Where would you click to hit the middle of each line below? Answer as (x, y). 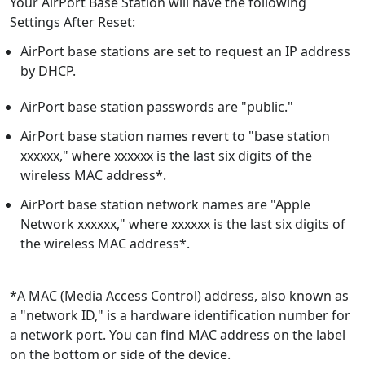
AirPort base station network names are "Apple (165, 205)
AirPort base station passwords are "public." (156, 107)
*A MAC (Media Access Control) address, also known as (179, 296)
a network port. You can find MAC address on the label (178, 335)
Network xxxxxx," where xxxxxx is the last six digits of (182, 224)
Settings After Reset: (73, 22)
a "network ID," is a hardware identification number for (180, 316)
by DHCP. (48, 71)
